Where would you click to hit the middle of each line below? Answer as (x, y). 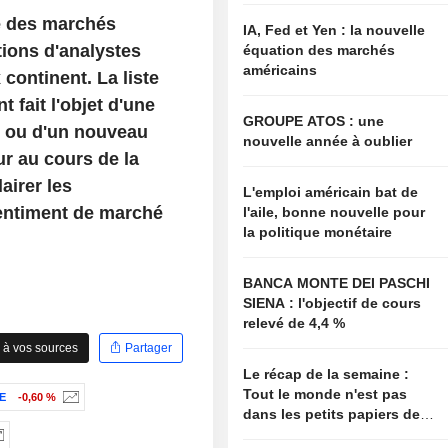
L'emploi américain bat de (331, 192)
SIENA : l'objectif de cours (271, 303)
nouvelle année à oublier (328, 141)
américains (280, 70)
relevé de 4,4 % (294, 323)
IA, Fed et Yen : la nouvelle (334, 30)
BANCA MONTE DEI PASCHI (337, 283)
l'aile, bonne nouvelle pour (334, 212)
